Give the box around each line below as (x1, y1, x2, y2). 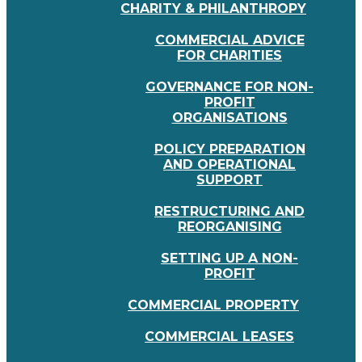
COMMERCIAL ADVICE (154, 32, 305, 48)
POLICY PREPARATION (154, 141, 305, 158)
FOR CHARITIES (177, 48, 282, 64)
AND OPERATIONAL (163, 157, 296, 173)
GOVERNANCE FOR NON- (145, 79, 314, 95)
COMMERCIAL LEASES (145, 329, 294, 345)
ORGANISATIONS (171, 110, 288, 126)
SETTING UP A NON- (161, 250, 298, 267)
